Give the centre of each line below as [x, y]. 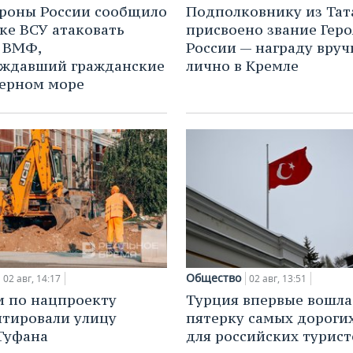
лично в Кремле [242, 65]
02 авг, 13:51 [278, 279]
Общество [214, 278]
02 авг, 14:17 [32, 279]
